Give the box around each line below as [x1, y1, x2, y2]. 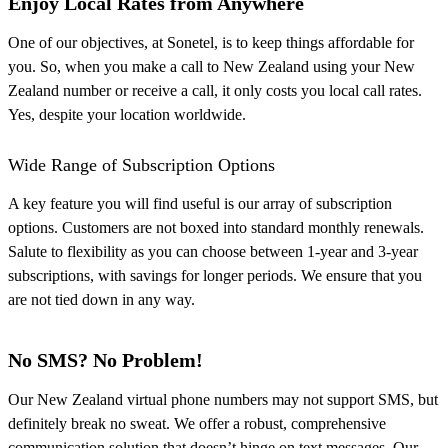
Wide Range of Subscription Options [8, 155, 275, 176]
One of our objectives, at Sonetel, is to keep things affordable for [8, 34, 414, 52]
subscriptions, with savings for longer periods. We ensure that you [8, 267, 422, 285]
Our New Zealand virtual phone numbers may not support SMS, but [8, 391, 438, 409]
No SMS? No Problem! [8, 349, 203, 372]
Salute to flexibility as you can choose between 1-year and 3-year [8, 243, 418, 261]
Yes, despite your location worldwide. [8, 106, 254, 124]
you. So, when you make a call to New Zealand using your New [8, 58, 415, 76]
